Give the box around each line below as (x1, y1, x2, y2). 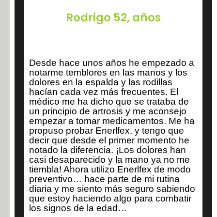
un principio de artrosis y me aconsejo (29, 106, 186, 116)
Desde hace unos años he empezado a (29, 58, 194, 68)
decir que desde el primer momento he (29, 135, 189, 145)
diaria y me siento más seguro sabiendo (29, 184, 195, 194)
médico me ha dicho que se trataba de (29, 96, 189, 107)
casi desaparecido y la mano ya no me (29, 155, 190, 165)
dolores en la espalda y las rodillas (29, 77, 172, 87)
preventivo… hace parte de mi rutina (29, 174, 180, 184)
